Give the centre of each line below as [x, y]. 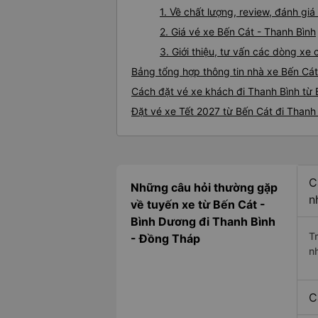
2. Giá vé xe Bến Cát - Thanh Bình [238, 32]
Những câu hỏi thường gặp [204, 188]
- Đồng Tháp [165, 239]
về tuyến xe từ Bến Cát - [198, 205]
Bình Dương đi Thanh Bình [203, 222]
